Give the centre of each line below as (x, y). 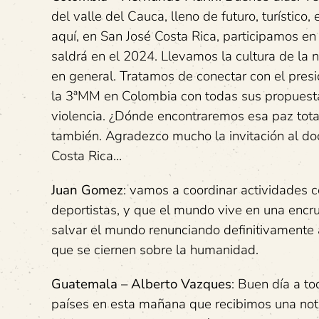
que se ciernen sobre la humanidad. (155, 250)
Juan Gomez (87, 190)
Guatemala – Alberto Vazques (141, 284)
